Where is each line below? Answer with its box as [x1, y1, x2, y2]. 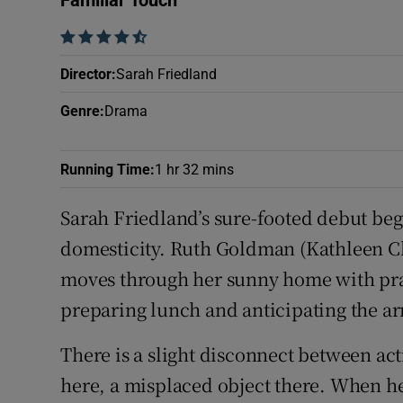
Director [60, 67, 112, 81]
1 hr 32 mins [155, 162, 235, 176]
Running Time [60, 162, 151, 176]
